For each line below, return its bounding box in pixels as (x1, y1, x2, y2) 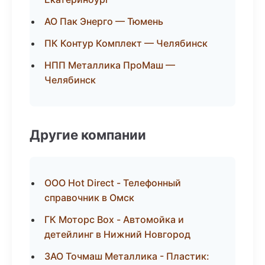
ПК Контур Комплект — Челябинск (44, 37, 208, 49)
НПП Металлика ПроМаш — (44, 59, 175, 71)
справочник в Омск (44, 192, 134, 203)
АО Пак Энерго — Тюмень (44, 15, 163, 27)
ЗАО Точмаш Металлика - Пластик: (44, 250, 209, 262)
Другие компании (30, 127, 146, 143)
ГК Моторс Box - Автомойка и (44, 214, 184, 225)
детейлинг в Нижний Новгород (44, 228, 190, 240)
